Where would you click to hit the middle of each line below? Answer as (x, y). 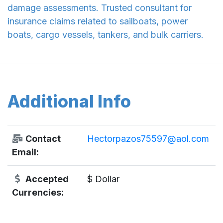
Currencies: (38, 193)
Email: (25, 152)
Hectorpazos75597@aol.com (148, 139)
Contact (42, 139)
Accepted (46, 179)
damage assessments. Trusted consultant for (100, 8)
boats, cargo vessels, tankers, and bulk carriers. (106, 35)
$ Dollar (103, 179)
